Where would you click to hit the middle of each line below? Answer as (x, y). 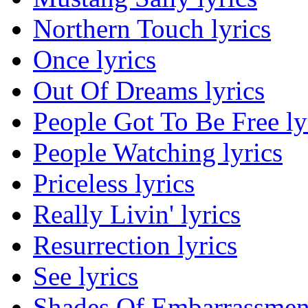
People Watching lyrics (158, 153)
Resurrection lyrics (135, 245)
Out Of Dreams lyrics (149, 91)
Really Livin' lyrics (137, 214)
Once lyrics (95, 60)
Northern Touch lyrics (152, 29)
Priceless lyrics (114, 184)
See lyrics (86, 276)
